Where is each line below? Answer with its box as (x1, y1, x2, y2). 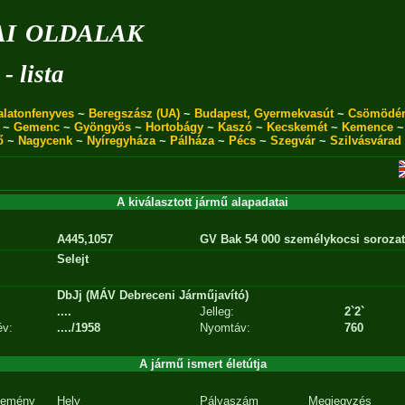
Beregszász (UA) (88, 107, 180, 120)
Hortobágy (146, 120, 203, 134)
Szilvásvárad (329, 134, 401, 147)
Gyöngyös (74, 120, 131, 134)
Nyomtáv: (200, 321, 250, 334)
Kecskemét (267, 120, 327, 134)
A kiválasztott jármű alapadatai (117, 195, 288, 209)
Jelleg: (200, 305, 234, 318)
